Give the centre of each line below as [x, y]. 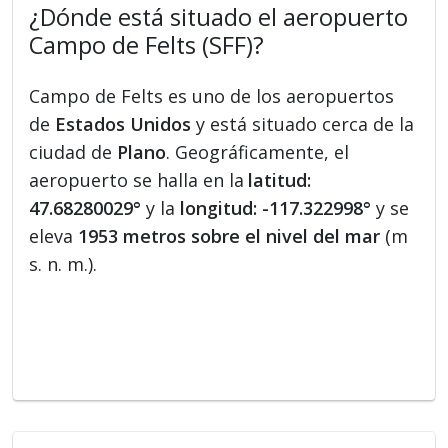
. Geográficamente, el [258, 152]
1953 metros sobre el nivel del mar [229, 236]
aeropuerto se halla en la [137, 180]
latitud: [280, 180]
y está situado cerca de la [303, 124]
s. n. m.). [63, 264]
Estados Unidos [123, 124]
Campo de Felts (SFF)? [147, 45]
